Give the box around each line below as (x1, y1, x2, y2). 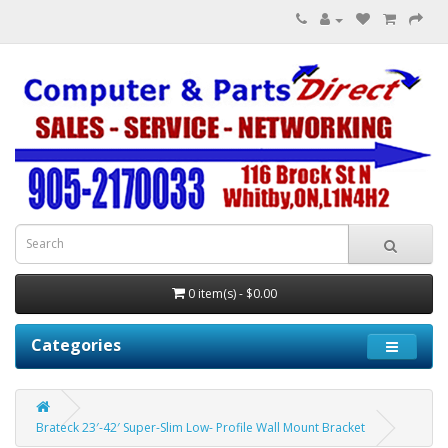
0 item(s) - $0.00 (187, 284, 277, 302)
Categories (31, 333, 121, 356)
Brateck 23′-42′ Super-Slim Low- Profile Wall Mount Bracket (36, 418, 365, 436)
